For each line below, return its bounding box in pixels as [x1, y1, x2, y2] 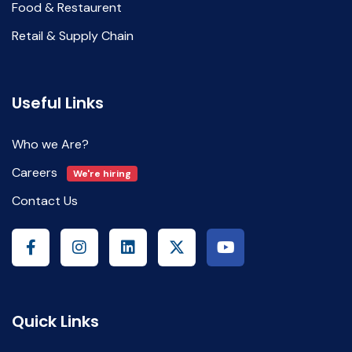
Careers [12, 163, 60, 181]
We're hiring [72, 167, 131, 180]
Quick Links [12, 310, 99, 332]
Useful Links [12, 91, 104, 114]
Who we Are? [12, 135, 89, 152]
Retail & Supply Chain [12, 27, 134, 44]
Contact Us [12, 192, 78, 209]
